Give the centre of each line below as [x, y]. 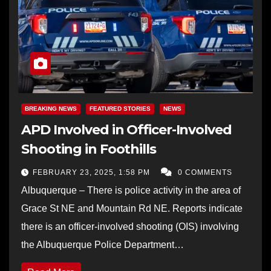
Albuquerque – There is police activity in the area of [131, 190]
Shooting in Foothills [89, 149]
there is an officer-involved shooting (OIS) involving [130, 226]
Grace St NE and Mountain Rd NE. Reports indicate [132, 208]
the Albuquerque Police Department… [103, 244]
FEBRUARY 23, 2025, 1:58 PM [93, 172]
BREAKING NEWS [51, 108]
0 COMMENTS [205, 172]
